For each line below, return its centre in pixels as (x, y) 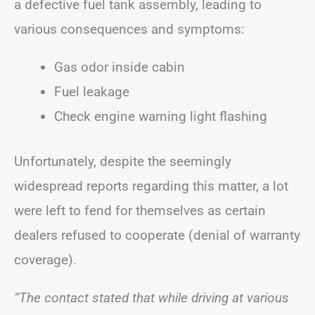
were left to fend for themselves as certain (140, 210)
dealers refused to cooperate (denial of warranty (157, 235)
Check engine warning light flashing (161, 116)
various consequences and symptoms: (129, 29)
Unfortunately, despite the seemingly (123, 161)
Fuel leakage (92, 92)
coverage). (45, 259)
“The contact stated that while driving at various (152, 297)
